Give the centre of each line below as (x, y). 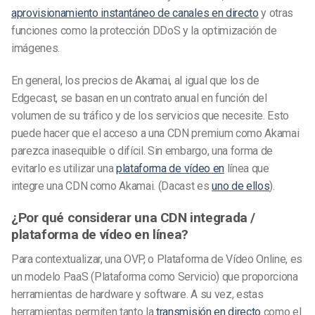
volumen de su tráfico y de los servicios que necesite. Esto (150, 116)
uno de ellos (241, 186)
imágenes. (36, 49)
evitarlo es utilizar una (64, 169)
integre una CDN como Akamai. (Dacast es (112, 186)
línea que (246, 169)
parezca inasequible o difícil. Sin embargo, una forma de (142, 151)
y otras (276, 13)
